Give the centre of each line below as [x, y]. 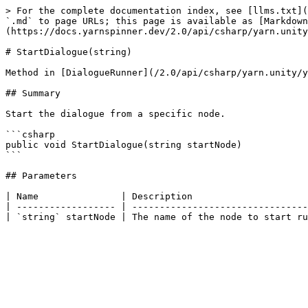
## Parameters [41, 176]
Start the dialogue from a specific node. [115, 114]
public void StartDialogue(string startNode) [124, 145]
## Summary [33, 93]
